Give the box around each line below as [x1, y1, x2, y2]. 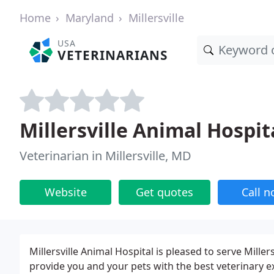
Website [44, 185, 87, 199]
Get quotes [136, 185, 193, 199]
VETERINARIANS [57, 46, 168, 64]
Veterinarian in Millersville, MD [20, 147, 191, 164]
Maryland [65, 10, 114, 25]
